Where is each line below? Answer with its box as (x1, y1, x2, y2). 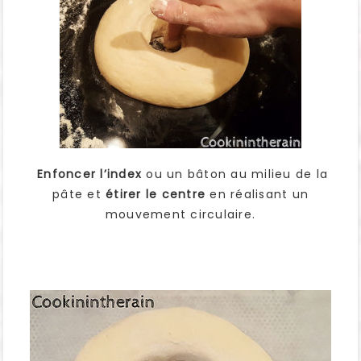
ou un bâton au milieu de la (142, 166, 329, 183)
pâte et (52, 186, 102, 203)
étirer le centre (101, 186, 205, 203)
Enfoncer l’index (32, 166, 143, 183)
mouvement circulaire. (105, 206, 256, 223)
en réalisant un (205, 186, 309, 203)
